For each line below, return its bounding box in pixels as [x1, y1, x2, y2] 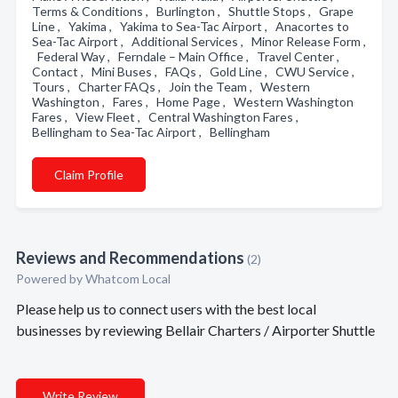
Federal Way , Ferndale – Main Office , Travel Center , [32, 49, 345, 64]
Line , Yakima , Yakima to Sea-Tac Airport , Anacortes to [32, 19, 349, 34]
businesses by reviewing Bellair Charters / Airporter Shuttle [16, 322, 375, 338]
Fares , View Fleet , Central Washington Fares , [32, 109, 304, 124]
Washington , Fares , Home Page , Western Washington [32, 94, 354, 109]
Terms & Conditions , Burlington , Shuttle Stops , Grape [32, 4, 354, 19]
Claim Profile [54, 167, 123, 182]
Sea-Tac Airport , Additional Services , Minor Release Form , [32, 34, 366, 49]
